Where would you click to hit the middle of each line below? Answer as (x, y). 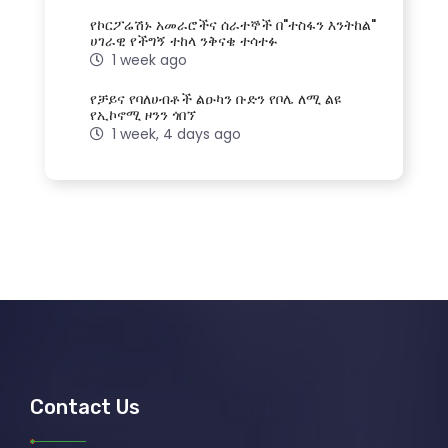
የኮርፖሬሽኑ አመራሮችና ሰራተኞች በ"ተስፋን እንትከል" (233, 24)
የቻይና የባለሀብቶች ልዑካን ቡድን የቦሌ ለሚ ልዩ (215, 98)
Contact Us (85, 406)
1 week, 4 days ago (176, 133)
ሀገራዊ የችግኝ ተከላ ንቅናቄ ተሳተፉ (184, 40)
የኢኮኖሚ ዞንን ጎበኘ (143, 114)
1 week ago (149, 59)
